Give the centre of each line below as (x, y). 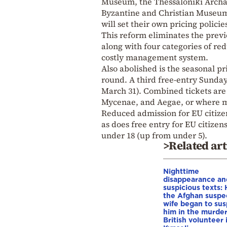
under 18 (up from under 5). (154, 135)
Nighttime (181, 171)
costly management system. (155, 57)
